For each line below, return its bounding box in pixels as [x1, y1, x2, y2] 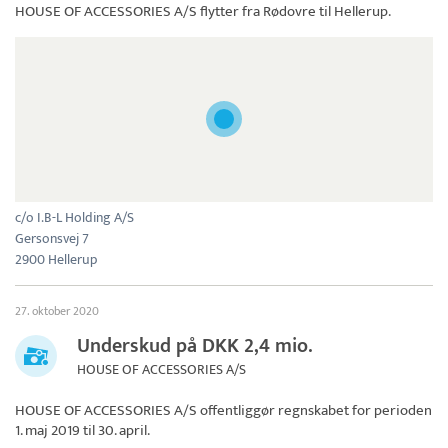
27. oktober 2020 [15, 300, 99, 321]
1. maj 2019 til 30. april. [15, 417, 150, 443]
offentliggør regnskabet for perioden [197, 397, 432, 423]
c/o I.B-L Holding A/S [15, 205, 134, 229]
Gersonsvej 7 [15, 226, 89, 250]
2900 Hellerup [15, 247, 97, 271]
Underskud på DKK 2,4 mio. [77, 328, 313, 363]
